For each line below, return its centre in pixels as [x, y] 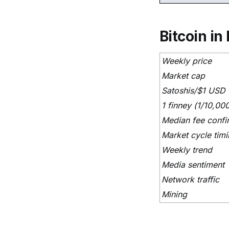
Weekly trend [187, 150]
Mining [174, 194]
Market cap [183, 76]
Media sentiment [193, 165]
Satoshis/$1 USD [193, 91]
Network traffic [190, 180]
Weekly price [187, 61]
